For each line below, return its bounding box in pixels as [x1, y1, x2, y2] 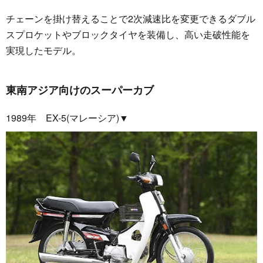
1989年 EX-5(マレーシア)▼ [6, 111, 129, 125]
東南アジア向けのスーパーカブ [6, 82, 154, 98]
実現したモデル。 [6, 43, 81, 58]
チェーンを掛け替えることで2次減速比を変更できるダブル [6, 12, 255, 26]
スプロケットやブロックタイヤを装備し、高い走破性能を [6, 28, 250, 42]
